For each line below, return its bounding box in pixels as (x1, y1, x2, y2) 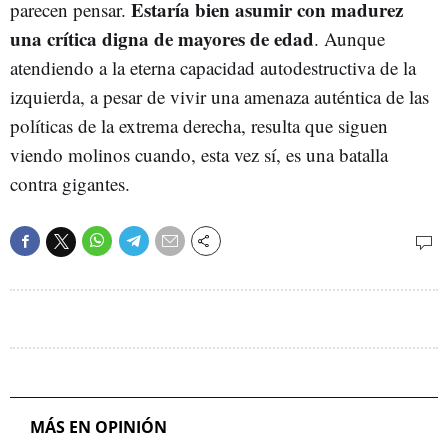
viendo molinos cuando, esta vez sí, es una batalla (10, 142, 388, 167)
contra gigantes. (10, 171, 130, 196)
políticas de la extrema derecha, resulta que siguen (10, 113, 388, 138)
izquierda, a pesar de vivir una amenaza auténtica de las (10, 84, 429, 109)
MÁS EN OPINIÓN (30, 415, 167, 438)
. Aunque (314, 26, 385, 51)
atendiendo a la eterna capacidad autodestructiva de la (10, 55, 416, 80)
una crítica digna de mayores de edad (10, 25, 314, 52)
